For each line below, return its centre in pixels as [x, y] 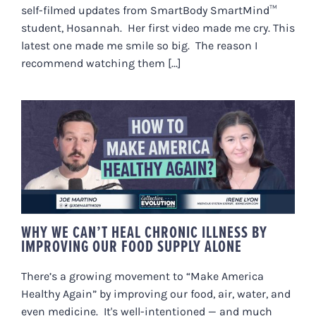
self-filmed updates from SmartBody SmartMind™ [149, 10]
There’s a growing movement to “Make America [142, 276]
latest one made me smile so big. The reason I [139, 45]
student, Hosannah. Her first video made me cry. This [158, 28]
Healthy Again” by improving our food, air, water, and [156, 293]
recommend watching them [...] [101, 63]
